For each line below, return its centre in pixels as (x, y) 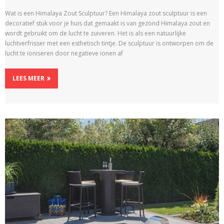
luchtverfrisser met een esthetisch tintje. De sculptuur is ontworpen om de (109, 43)
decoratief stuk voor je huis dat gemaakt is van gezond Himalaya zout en (107, 23)
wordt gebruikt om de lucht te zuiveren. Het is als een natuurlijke (95, 33)
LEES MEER (28, 78)
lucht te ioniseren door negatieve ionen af (64, 53)
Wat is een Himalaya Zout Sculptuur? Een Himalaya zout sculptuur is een (106, 13)
